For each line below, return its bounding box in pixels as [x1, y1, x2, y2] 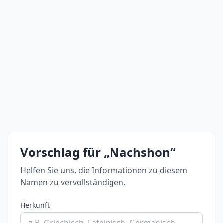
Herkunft [20, 200, 50, 210]
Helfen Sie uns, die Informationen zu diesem [20, 165, 187, 176]
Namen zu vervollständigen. [20, 177, 125, 188]
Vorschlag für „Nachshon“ [20, 144, 176, 160]
